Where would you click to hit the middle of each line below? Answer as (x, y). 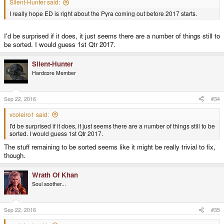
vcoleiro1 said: (29, 114)
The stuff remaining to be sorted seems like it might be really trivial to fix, (110, 147)
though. (15, 155)
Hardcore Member (54, 72)
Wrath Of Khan (55, 175)
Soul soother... (49, 184)
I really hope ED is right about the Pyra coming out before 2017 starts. (103, 13)
